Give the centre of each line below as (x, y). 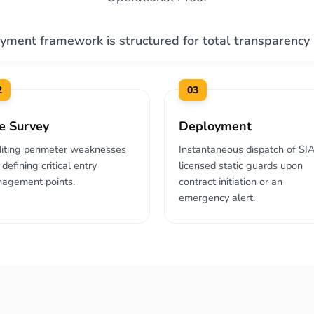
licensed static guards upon (241, 165)
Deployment (215, 126)
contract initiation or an (231, 182)
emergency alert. (217, 198)
